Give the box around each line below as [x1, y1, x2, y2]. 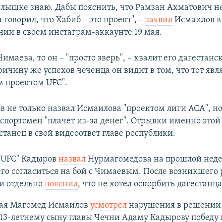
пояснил [44, 179, 78, 189]
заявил [145, 15, 173, 25]
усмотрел [90, 200, 127, 210]
